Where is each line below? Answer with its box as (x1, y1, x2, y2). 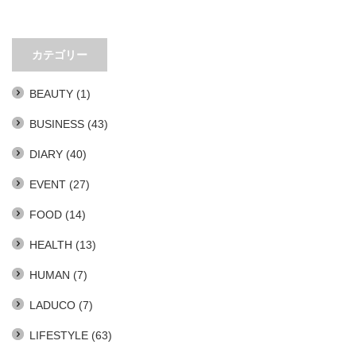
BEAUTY (29, 87, 73, 101)
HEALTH (29, 238, 72, 252)
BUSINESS (29, 118, 84, 131)
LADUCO (29, 299, 75, 312)
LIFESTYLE (29, 329, 88, 342)
